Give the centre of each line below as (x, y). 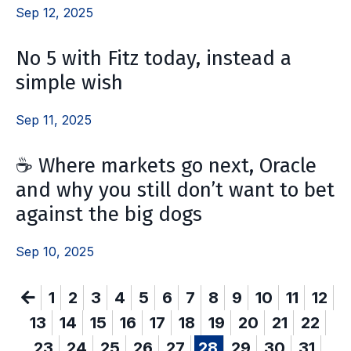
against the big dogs (109, 214)
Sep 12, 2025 (54, 12)
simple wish (69, 82)
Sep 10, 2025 (55, 251)
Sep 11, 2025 (54, 119)
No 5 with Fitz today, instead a (154, 58)
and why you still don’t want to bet (175, 190)
